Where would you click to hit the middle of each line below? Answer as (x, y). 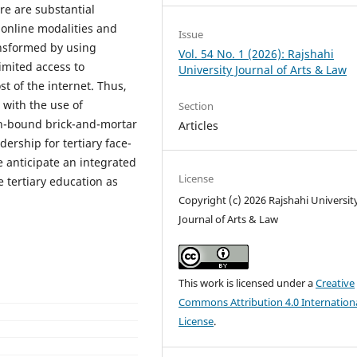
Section (196, 106)
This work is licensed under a (247, 283)
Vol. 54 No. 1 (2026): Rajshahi (257, 53)
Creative (335, 283)
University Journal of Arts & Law (263, 69)
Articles (199, 125)
